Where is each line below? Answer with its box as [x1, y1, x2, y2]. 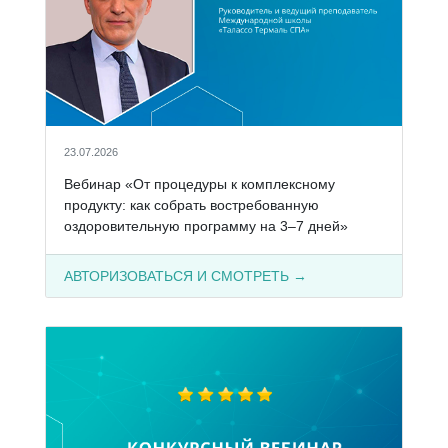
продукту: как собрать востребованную [63, 196, 319, 213]
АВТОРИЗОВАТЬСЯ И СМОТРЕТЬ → [63, 267, 307, 284]
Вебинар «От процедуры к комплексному [63, 175, 335, 192]
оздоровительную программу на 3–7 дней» [63, 217, 348, 234]
